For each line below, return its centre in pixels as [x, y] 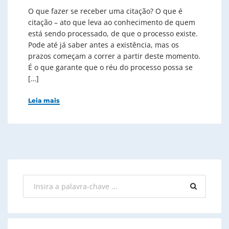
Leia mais [44, 100]
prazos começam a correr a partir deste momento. [114, 56]
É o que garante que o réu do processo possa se [110, 67]
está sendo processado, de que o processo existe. [113, 33]
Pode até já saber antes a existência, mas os [104, 44]
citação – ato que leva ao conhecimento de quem [112, 22]
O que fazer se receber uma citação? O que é [105, 11]
